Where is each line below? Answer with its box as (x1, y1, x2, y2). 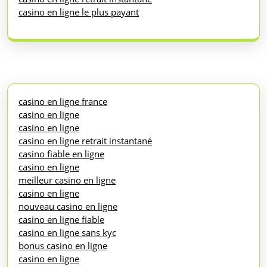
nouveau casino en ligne (18, 200, 117, 212)
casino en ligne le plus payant (18, 5, 139, 18)
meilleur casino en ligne (18, 173, 116, 186)
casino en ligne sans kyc (18, 226, 116, 238)
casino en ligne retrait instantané (18, 134, 152, 147)
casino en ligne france (18, 95, 107, 107)
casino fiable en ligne (18, 147, 104, 160)
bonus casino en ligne (18, 239, 107, 252)
